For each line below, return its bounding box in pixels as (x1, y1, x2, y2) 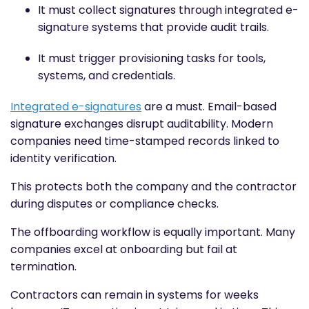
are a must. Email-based (141, 98, 277, 114)
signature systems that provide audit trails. (38, 19, 269, 35)
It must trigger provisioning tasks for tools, (38, 50, 266, 66)
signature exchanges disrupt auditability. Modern (10, 115, 273, 132)
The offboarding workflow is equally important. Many (10, 223, 295, 240)
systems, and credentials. (38, 67, 175, 83)
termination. (10, 258, 77, 275)
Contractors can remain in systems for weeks (10, 286, 259, 303)
